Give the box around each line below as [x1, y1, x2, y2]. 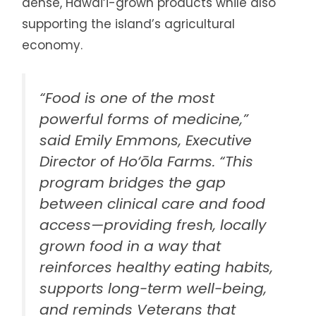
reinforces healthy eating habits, [39, 257, 274, 278]
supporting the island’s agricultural [22, 15, 236, 32]
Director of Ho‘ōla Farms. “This [39, 152, 254, 172]
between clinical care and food [39, 194, 266, 214]
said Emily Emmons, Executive [39, 130, 253, 151]
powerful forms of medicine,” [39, 109, 249, 130]
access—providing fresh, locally [39, 215, 267, 236]
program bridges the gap [39, 173, 226, 193]
